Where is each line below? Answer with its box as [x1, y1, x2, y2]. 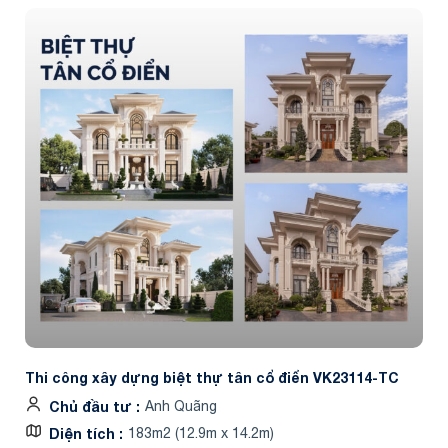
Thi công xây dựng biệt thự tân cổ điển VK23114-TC [25, 368, 399, 386]
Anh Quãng [145, 397, 217, 414]
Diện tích [49, 424, 119, 442]
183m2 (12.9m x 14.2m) [128, 424, 274, 441]
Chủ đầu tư [49, 397, 136, 415]
